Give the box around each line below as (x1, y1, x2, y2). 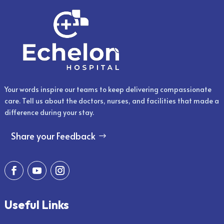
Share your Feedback (10, 129, 95, 142)
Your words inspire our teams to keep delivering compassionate (4, 84, 211, 94)
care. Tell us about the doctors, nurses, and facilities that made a (4, 96, 219, 106)
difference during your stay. (4, 107, 94, 117)
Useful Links (4, 197, 69, 212)
